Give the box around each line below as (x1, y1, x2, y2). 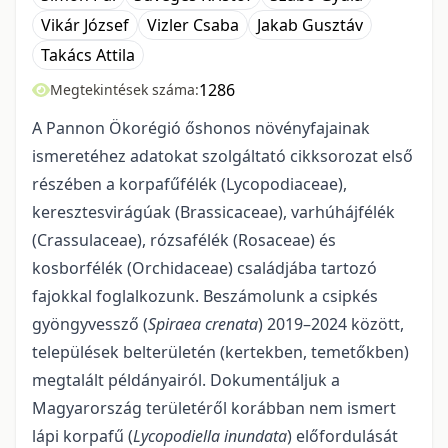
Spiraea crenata (148, 313, 258, 335)
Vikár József (41, 14, 129, 36)
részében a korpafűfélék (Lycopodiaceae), (32, 173, 347, 195)
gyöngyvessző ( (32, 313, 148, 335)
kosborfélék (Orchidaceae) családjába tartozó (32, 257, 377, 279)
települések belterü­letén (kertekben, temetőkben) (32, 341, 409, 363)
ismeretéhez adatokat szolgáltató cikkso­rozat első (32, 145, 413, 167)
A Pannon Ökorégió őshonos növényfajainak (32, 117, 370, 139)
